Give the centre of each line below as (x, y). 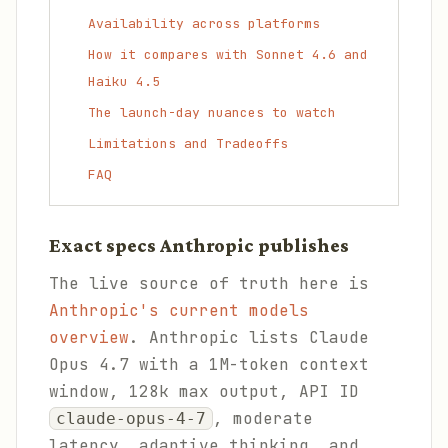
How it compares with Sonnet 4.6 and (228, 54)
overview (89, 337)
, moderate (263, 418)
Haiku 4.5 (124, 81)
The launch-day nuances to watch (212, 112)
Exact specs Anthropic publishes (199, 245)
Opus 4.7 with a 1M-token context (209, 364)
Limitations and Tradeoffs (188, 143)
